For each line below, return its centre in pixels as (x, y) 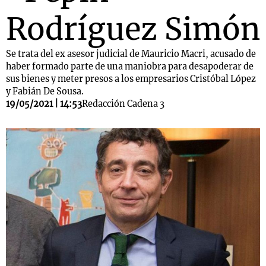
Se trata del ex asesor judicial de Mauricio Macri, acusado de (131, 54)
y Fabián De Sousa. (45, 91)
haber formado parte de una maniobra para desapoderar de (130, 66)
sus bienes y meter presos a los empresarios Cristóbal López (131, 79)
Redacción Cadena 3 (123, 104)
